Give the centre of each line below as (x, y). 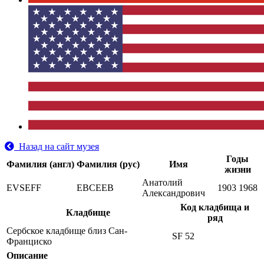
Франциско (29, 241)
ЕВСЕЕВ (95, 188)
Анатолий (162, 182)
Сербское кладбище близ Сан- (67, 231)
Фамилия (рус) (108, 164)
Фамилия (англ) (40, 164)
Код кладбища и (215, 207)
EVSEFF (24, 188)
